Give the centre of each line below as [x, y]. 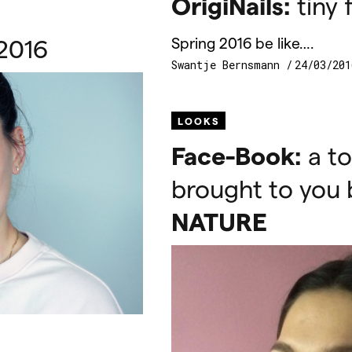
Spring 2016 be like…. [243, 42]
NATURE [219, 221]
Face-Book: [236, 155]
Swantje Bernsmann [229, 65]
